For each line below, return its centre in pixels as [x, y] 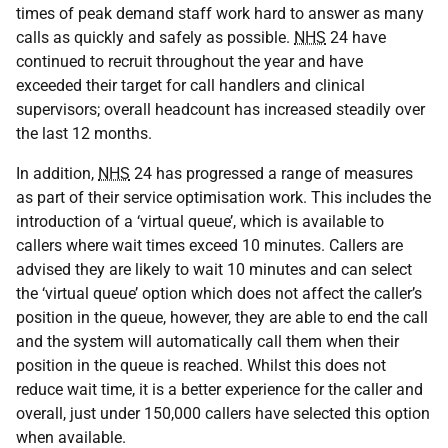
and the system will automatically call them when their [207, 341]
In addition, [57, 173]
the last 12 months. [84, 133]
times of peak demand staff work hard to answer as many [220, 13]
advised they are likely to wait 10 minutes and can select [214, 269]
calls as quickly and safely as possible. [155, 37]
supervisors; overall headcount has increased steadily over [220, 109]
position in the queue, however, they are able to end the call [222, 317]
